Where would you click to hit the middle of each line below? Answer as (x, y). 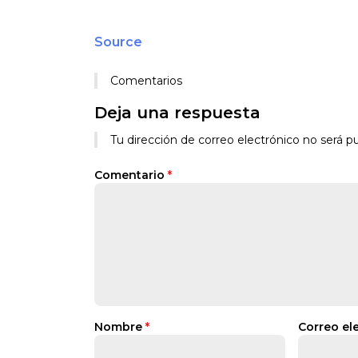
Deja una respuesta (177, 113)
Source (118, 42)
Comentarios (146, 81)
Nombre (120, 327)
